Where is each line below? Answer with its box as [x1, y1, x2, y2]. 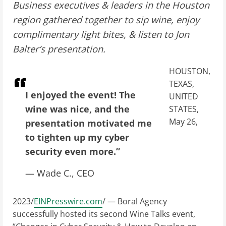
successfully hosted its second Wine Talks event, [13, 208, 195, 220]
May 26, [169, 116, 198, 128]
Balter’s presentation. [13, 42, 105, 55]
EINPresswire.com [34, 196, 102, 207]
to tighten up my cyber [25, 131, 129, 144]
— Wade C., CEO [25, 167, 94, 180]
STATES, [169, 103, 199, 115]
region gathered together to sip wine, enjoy [13, 13, 199, 26]
